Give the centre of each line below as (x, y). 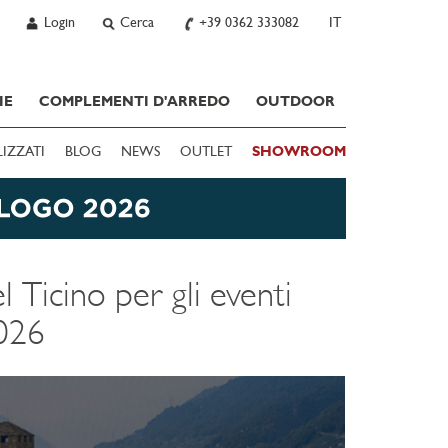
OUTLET (206, 152)
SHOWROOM (299, 152)
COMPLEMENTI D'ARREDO (134, 102)
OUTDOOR (295, 102)
